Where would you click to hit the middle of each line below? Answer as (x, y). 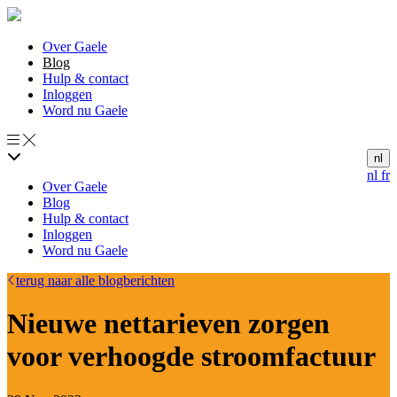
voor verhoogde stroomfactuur (191, 357)
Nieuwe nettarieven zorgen (168, 324)
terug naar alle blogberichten (95, 280)
